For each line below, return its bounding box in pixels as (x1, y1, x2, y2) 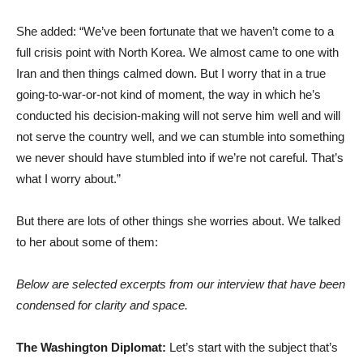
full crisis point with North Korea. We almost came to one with (16, 45, 339, 59)
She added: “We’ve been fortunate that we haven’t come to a (16, 23, 334, 38)
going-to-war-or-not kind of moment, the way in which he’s (16, 87, 321, 101)
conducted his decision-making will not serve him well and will (16, 108, 340, 122)
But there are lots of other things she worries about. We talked (16, 213, 340, 228)
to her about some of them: (16, 234, 158, 249)
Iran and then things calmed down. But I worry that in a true (16, 66, 326, 80)
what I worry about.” (16, 171, 121, 186)
